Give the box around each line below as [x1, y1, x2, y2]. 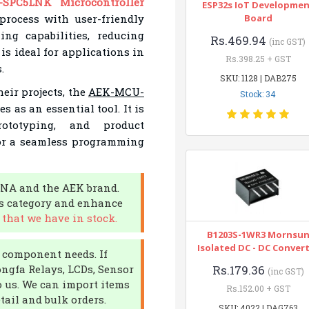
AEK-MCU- [88, 85, 144, 99]
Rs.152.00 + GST [226, 283, 290, 294]
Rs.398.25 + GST [225, 53, 291, 64]
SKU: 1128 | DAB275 [219, 72, 297, 83]
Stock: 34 [240, 88, 277, 99]
